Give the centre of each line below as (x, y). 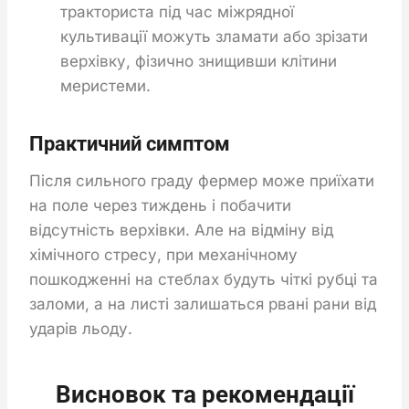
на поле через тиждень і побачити (160, 205)
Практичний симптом (130, 143)
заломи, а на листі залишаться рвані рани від (203, 304)
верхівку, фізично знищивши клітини (199, 61)
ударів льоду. (81, 328)
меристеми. (105, 85)
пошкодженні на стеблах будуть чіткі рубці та (204, 279)
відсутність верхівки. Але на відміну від (181, 230)
